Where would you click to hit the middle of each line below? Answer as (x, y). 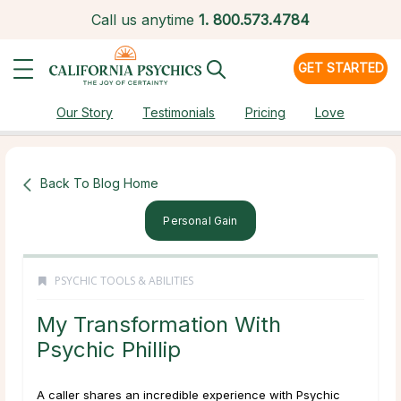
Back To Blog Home (99, 183)
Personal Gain (200, 221)
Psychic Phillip (109, 350)
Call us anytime (143, 20)
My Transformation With (159, 325)
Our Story (85, 112)
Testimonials (179, 112)
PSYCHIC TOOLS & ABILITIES (124, 281)
